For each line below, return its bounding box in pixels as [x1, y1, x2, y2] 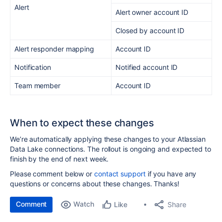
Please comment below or [10, 169, 94, 178]
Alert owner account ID [115, 8, 189, 16]
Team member [14, 81, 61, 90]
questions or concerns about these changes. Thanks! [10, 179, 179, 188]
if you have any [145, 169, 197, 178]
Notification [14, 63, 51, 71]
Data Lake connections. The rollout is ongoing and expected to [10, 144, 211, 153]
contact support [94, 169, 146, 178]
